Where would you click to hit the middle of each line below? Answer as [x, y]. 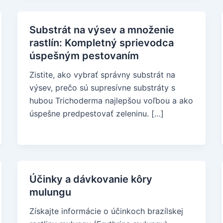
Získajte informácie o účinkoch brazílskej [106, 211]
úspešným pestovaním [84, 56]
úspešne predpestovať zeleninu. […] [96, 113]
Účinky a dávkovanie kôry [91, 179]
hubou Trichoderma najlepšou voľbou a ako [111, 101]
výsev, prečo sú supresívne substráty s [102, 88]
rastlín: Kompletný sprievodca [101, 43]
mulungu [50, 192]
